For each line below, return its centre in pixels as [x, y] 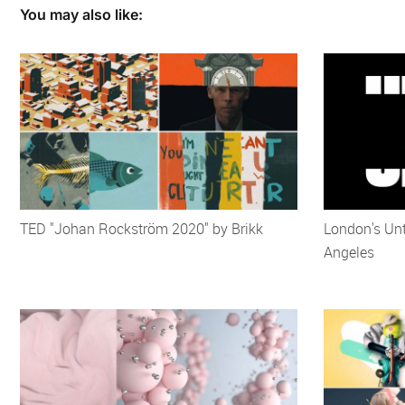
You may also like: [81, 15]
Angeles [348, 253]
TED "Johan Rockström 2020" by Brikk [141, 229]
